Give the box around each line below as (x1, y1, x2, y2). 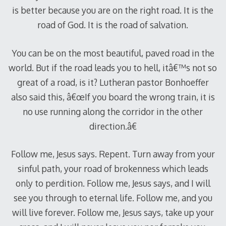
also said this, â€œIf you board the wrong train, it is (11, 91, 215, 102)
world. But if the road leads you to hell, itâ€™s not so (9, 62, 217, 73)
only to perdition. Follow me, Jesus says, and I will (15, 178, 210, 189)
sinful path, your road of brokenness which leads (17, 163, 208, 175)
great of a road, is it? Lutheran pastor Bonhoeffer (17, 76, 209, 88)
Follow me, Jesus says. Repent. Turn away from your (11, 148, 215, 160)
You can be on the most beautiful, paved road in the (11, 47, 214, 59)
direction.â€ (89, 120, 137, 132)
